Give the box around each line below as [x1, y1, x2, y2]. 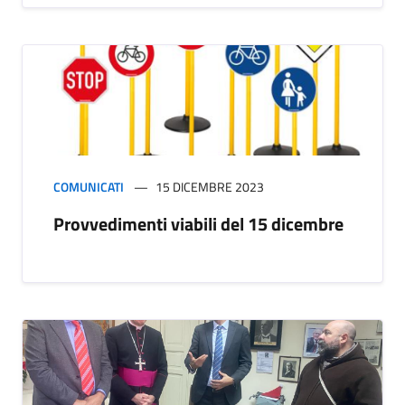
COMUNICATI [53, 177, 124, 197]
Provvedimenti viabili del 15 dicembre [53, 210, 344, 239]
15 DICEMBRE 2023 [155, 177, 264, 197]
